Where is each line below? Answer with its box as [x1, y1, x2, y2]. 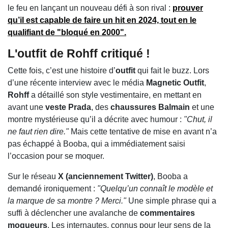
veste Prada [45, 103, 91, 112]
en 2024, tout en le [125, 16, 196, 25]
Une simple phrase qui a [126, 196, 216, 206]
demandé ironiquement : [8, 184, 97, 193]
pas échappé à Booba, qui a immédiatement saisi [8, 139, 185, 149]
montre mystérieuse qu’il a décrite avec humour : [8, 115, 184, 124]
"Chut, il [184, 115, 212, 124]
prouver [173, 4, 203, 13]
